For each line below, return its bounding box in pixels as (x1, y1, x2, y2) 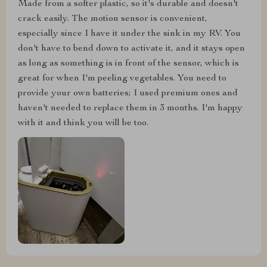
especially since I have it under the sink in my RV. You (18, 29, 241, 39)
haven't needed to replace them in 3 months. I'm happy (18, 103, 243, 113)
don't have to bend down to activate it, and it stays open (18, 44, 245, 54)
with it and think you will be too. (18, 118, 148, 128)
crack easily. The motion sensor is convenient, (18, 14, 207, 24)
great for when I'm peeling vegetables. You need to (18, 73, 226, 83)
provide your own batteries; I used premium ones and (18, 88, 238, 98)
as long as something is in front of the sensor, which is (18, 58, 239, 69)
